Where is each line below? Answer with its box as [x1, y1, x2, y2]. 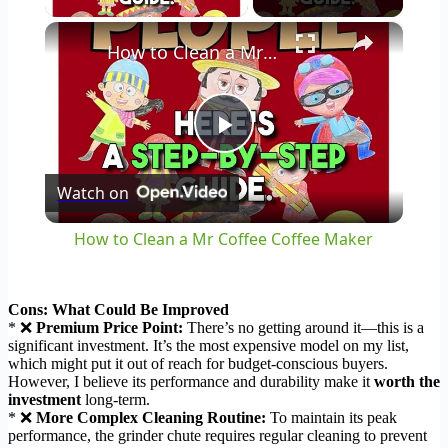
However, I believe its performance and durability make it [8, 373, 374, 391]
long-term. [81, 391, 150, 409]
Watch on [56, 182, 129, 205]
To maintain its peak [266, 409, 397, 427]
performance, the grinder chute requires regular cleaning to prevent [8, 427, 427, 445]
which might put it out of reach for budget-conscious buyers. [8, 355, 388, 373]
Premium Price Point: [36, 319, 183, 337]
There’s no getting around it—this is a [183, 319, 424, 337]
